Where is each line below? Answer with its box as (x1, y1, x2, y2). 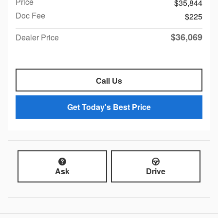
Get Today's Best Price (67, 101, 151, 113)
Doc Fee (16, 9, 45, 21)
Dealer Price (16, 31, 59, 43)
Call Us (96, 74, 122, 86)
